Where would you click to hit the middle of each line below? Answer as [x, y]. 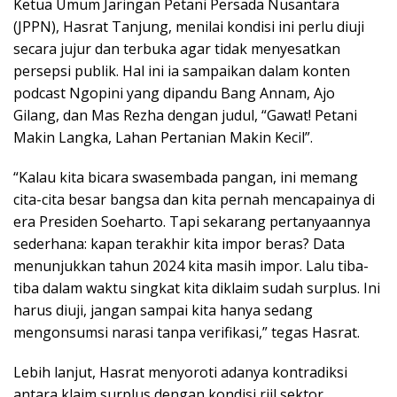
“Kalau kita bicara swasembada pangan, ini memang [186, 177]
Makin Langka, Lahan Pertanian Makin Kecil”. [163, 137]
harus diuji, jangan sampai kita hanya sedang [163, 310]
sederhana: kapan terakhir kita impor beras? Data [179, 243]
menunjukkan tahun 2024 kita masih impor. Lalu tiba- [191, 265]
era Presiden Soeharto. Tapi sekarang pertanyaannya [192, 221]
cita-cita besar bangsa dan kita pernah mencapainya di [194, 199]
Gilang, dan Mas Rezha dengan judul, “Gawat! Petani [185, 115]
